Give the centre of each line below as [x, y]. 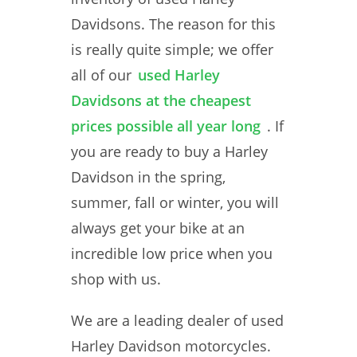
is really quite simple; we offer [172, 49]
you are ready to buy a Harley [169, 151]
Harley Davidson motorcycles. [171, 346]
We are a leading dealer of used [177, 320]
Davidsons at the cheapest [161, 100]
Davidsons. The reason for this [173, 24]
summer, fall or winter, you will [175, 202]
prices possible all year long [166, 126]
